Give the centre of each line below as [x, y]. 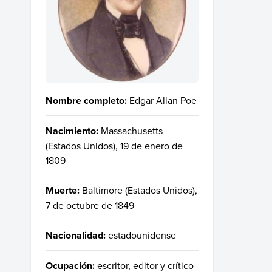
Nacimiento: [72, 131]
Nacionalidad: [76, 235]
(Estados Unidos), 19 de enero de [114, 145]
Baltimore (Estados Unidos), [140, 190]
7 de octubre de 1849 [90, 205]
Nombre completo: [86, 100]
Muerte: [63, 190]
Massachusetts [132, 130]
